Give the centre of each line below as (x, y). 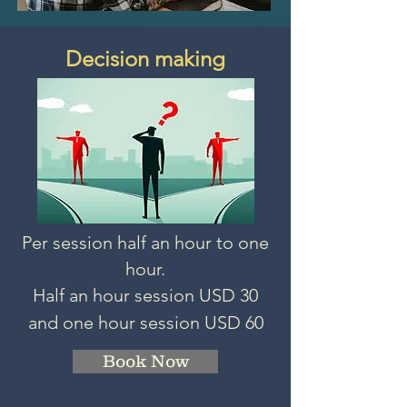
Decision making (145, 59)
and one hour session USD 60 (145, 323)
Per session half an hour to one (145, 243)
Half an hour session (116, 295)
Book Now (145, 361)
